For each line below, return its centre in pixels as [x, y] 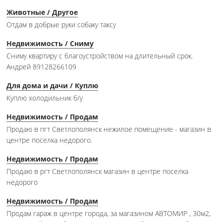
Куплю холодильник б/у [45, 98]
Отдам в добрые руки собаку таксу [61, 25]
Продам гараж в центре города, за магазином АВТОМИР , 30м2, [109, 214]
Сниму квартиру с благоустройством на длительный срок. [100, 56]
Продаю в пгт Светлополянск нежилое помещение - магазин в [109, 129]
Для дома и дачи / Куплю [52, 86]
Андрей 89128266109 [41, 67]
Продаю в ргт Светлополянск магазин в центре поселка [97, 171]
